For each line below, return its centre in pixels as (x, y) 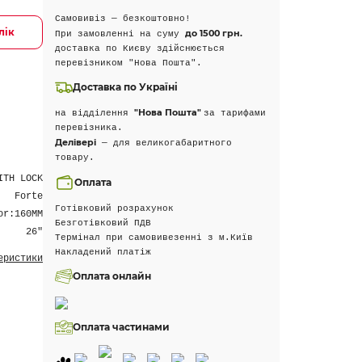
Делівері (76, 142)
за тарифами (235, 113)
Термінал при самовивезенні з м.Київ (154, 238)
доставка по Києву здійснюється (140, 48)
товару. (75, 158)
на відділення (95, 113)
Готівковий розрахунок (115, 208)
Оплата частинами (122, 327)
